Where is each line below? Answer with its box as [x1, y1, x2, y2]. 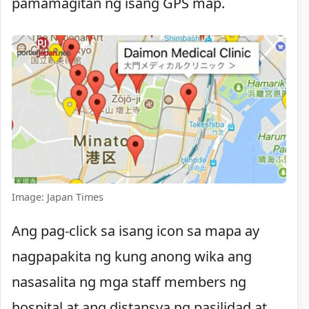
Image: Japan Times [12, 190, 103, 203]
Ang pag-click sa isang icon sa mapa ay [12, 221, 259, 241]
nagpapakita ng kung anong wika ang [12, 247, 252, 266]
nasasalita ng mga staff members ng [12, 272, 246, 292]
